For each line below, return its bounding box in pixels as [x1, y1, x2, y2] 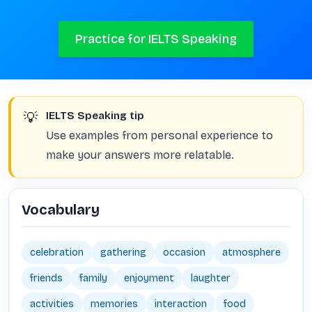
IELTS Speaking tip [46, 109, 144, 122]
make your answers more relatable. [46, 148, 234, 162]
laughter [191, 272, 231, 284]
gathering [100, 247, 146, 258]
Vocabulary [22, 201, 100, 218]
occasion [163, 247, 205, 258]
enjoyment [124, 272, 174, 284]
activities [30, 298, 74, 310]
